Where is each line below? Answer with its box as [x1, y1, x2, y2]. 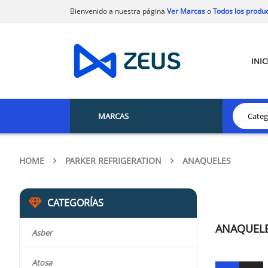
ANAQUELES [182, 155, 231, 167]
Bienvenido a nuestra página [70, 6, 165, 16]
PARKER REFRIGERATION [65, 155, 162, 167]
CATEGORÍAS [47, 196, 103, 210]
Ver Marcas [165, 6, 205, 16]
